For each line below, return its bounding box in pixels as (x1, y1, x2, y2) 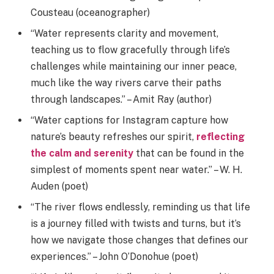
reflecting (196, 130, 245, 143)
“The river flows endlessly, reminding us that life (31, 201, 250, 213)
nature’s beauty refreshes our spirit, (31, 130, 196, 143)
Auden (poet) (31, 180, 88, 192)
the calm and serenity (31, 147, 133, 159)
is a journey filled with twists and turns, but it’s (31, 217, 241, 229)
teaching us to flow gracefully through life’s (31, 43, 230, 56)
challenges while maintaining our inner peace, (31, 60, 237, 72)
